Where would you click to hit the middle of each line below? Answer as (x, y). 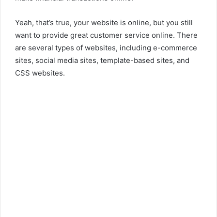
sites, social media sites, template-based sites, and (102, 61)
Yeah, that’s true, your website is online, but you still (104, 23)
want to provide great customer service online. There (106, 35)
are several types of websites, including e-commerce (106, 48)
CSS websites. (40, 73)
